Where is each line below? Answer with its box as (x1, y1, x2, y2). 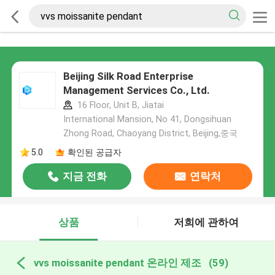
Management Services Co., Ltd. (63, 84, 210, 97)
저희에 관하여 (174, 216, 239, 229)
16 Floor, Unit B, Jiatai (74, 100, 164, 110)
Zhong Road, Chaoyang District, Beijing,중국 (63, 128, 238, 139)
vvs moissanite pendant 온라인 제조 (33, 256, 201, 269)
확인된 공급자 (67, 147, 122, 157)
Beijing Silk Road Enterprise (63, 70, 193, 83)
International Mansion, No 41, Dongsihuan (63, 114, 231, 125)
